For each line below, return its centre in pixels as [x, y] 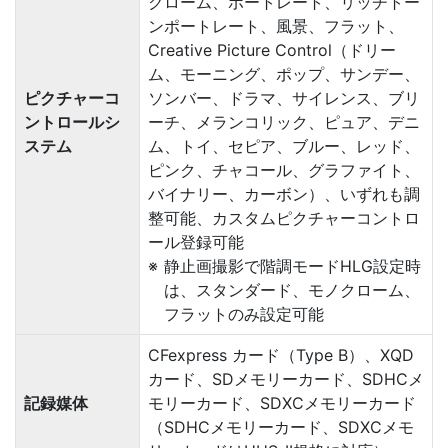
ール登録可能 [196, 242]
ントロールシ [72, 122]
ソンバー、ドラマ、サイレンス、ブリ [284, 98]
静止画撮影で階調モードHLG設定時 [292, 266]
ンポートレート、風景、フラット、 [276, 26]
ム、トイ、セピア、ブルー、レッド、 [284, 146]
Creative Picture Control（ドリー [272, 50]
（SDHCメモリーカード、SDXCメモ [281, 427]
